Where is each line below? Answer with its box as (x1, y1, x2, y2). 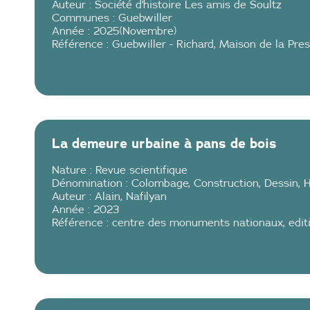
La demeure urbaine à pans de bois (52, 134, 277, 152)
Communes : (52, 12, 118, 24)
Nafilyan (126, 190, 167, 202)
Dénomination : (52, 177, 131, 189)
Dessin (264, 177, 298, 189)
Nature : (52, 164, 95, 176)
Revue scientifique (95, 164, 188, 176)
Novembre (122, 25, 174, 37)
